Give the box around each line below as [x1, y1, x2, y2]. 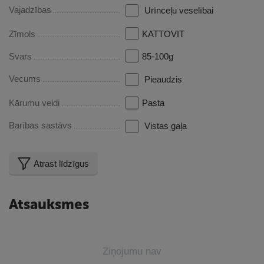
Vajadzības [9, 5, 51, 15]
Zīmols [9, 29, 35, 39]
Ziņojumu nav [103, 245, 161, 257]
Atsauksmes [9, 195, 89, 213]
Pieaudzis [144, 74, 183, 85]
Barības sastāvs [9, 120, 72, 131]
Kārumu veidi [9, 98, 60, 108]
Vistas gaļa [144, 121, 187, 131]
